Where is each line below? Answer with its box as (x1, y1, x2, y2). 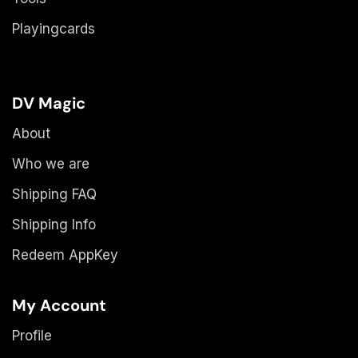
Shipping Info (12, 217, 96, 233)
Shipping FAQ (12, 186, 97, 202)
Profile (12, 328, 52, 344)
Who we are (12, 156, 89, 172)
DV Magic (12, 93, 86, 113)
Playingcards (12, 21, 95, 37)
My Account (12, 295, 106, 316)
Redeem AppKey (12, 247, 118, 263)
